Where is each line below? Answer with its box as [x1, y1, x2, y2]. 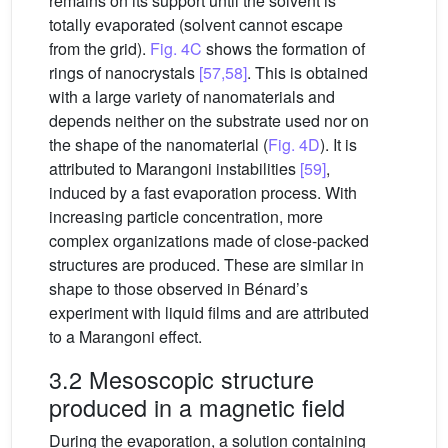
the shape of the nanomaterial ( [49, 133, 268, 157]
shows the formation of [202, 37, 365, 61]
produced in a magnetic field [49, 390, 345, 425]
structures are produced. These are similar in [49, 253, 364, 277]
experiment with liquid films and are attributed [49, 301, 369, 325]
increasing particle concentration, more [49, 205, 323, 229]
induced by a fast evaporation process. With [49, 181, 357, 205]
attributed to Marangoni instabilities [49, 157, 300, 181]
